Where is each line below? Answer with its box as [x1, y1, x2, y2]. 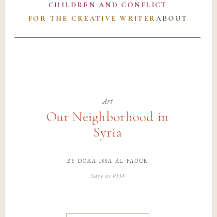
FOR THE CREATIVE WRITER [28, 14, 156, 23]
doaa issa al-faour [77, 155, 148, 165]
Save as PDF [90, 170, 125, 180]
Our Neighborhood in [46, 108, 169, 125]
